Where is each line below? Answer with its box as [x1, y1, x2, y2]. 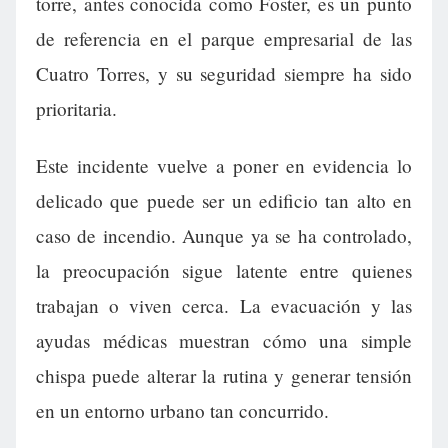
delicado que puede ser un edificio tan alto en [36, 188, 412, 214]
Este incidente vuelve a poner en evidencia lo [36, 153, 412, 179]
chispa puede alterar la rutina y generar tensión [36, 363, 412, 389]
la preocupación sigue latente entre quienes [36, 258, 412, 284]
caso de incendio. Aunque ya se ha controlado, [36, 223, 412, 249]
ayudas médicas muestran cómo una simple [36, 328, 412, 354]
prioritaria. [36, 96, 117, 122]
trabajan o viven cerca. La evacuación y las [36, 293, 412, 319]
